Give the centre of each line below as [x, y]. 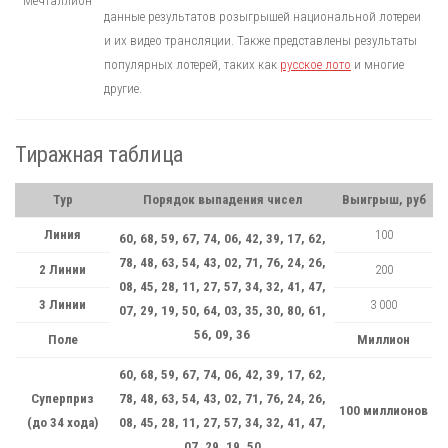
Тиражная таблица [99, 153]
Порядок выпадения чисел [222, 199]
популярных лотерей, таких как [192, 65]
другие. [123, 89]
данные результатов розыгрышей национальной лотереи [262, 17]
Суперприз [62, 398]
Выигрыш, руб [383, 199]
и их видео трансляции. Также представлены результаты [260, 41]
